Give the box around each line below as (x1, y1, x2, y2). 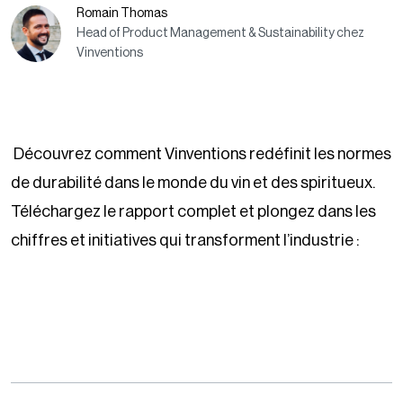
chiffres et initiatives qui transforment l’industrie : (11, 231, 359, 248)
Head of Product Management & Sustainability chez (76, 27, 364, 40)
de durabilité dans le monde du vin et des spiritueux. (11, 174, 375, 191)
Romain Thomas (76, 7, 167, 21)
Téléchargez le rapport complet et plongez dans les (11, 202, 376, 219)
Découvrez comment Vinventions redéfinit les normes (13, 145, 391, 162)
